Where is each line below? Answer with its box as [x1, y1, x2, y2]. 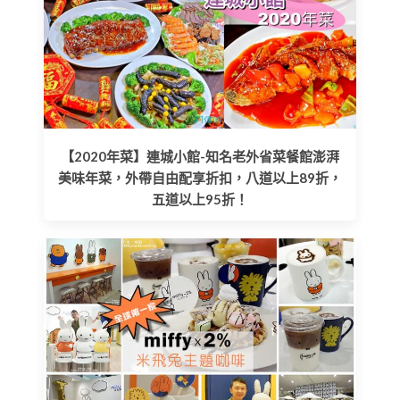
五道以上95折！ [152, 190, 248, 207]
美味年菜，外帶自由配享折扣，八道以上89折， [58, 169, 342, 186]
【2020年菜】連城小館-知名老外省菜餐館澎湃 [61, 147, 339, 164]
